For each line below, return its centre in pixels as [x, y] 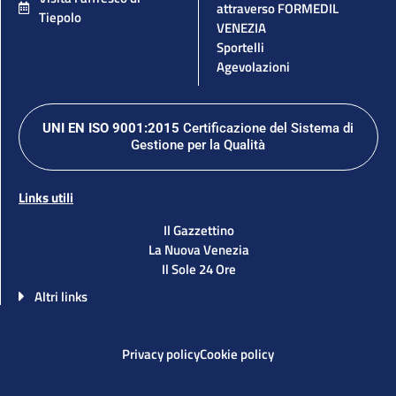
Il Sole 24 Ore [198, 269]
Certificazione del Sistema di [267, 129]
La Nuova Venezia [198, 250]
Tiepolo [60, 18]
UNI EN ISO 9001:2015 [111, 129]
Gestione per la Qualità [198, 145]
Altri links [61, 297]
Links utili [46, 198]
